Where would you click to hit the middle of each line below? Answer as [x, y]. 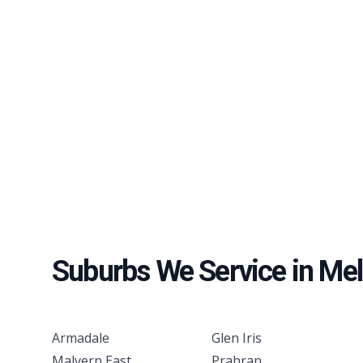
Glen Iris [237, 338]
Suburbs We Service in [186, 272]
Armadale [81, 338]
